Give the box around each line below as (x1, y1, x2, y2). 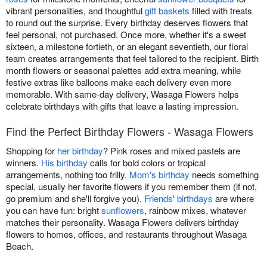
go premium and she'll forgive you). (6, 192, 144, 205)
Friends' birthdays (144, 192, 213, 205)
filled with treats (190, 4, 252, 17)
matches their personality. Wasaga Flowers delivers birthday (6, 216, 239, 229)
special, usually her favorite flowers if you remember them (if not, (6, 180, 257, 193)
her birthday (57, 144, 103, 157)
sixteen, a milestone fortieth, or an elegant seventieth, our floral (6, 40, 248, 53)
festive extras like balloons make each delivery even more (6, 76, 231, 89)
